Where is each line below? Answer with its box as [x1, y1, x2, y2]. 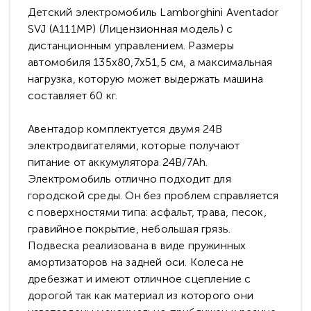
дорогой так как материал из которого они [28, 289, 254, 302]
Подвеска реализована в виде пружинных [28, 239, 246, 252]
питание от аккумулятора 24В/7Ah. [28, 155, 208, 169]
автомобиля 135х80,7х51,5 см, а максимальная [28, 56, 273, 69]
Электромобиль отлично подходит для [28, 172, 231, 185]
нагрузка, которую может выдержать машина [28, 72, 264, 85]
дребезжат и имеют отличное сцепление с [28, 272, 251, 285]
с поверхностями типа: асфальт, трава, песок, [28, 205, 267, 219]
